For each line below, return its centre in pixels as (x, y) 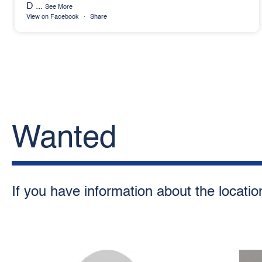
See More (59, 7)
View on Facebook (53, 17)
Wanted (64, 139)
